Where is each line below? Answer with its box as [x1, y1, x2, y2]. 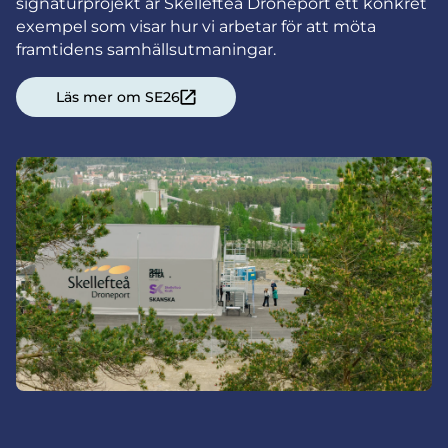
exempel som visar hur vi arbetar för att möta [16, 17, 376, 36]
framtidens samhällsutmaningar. [16, 40, 276, 59]
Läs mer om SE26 [56, 88, 180, 106]
